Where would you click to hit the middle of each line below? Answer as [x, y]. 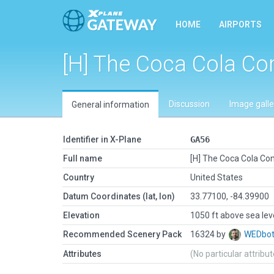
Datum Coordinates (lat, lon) [119, 196]
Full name [83, 158]
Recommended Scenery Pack [122, 234]
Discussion [189, 104]
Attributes [82, 254]
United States [217, 177]
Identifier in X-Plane [102, 139]
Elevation [81, 215]
